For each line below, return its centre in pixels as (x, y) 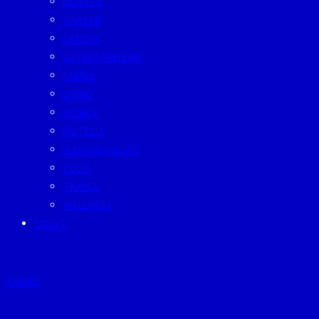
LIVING (78, 94)
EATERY (81, 39)
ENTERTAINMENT (103, 57)
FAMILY (79, 76)
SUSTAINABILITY (101, 150)
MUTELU (83, 131)
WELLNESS (87, 205)
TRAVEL (81, 187)
